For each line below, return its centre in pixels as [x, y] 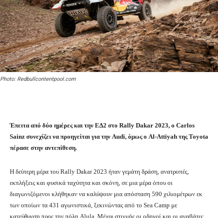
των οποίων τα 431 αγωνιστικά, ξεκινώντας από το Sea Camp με [93, 205]
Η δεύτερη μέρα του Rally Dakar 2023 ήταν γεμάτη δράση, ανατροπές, [99, 172]
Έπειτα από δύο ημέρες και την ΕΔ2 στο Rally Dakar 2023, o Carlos [102, 126]
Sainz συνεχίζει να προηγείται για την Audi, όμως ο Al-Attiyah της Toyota [109, 137]
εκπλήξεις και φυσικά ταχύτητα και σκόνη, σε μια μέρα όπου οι [91, 183]
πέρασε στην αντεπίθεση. [43, 148]
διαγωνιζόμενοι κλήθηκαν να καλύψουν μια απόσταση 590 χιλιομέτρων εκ [106, 194]
